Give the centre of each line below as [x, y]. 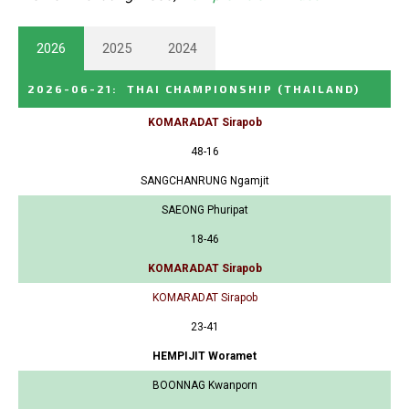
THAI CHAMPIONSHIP [200, 88]
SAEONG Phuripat [204, 210]
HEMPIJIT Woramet [204, 356]
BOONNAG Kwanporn [204, 385]
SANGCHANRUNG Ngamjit [204, 180]
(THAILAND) [319, 88]
